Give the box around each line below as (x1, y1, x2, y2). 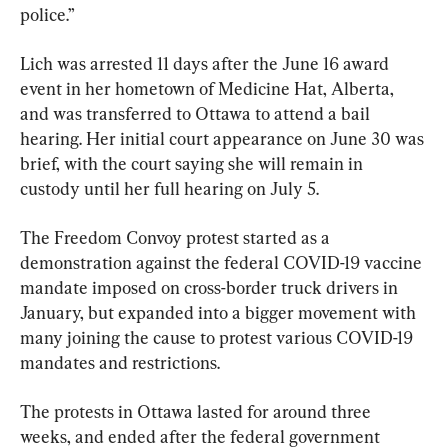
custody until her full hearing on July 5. (20, 177, 319, 199)
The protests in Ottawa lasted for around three (20, 400, 375, 422)
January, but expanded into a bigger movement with (20, 301, 420, 323)
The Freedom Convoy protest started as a (20, 226, 334, 248)
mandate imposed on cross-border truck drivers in (20, 276, 402, 298)
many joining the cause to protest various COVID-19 (20, 326, 417, 348)
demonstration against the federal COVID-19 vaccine (20, 251, 426, 273)
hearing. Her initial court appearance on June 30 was (20, 127, 428, 149)
